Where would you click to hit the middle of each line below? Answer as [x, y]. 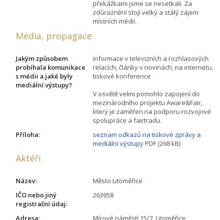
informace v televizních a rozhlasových [151, 58]
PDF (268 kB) [162, 143]
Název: [26, 180]
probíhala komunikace [51, 67]
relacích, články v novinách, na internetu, [153, 67]
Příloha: [28, 134]
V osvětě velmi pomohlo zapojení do [146, 94]
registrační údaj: [41, 204]
